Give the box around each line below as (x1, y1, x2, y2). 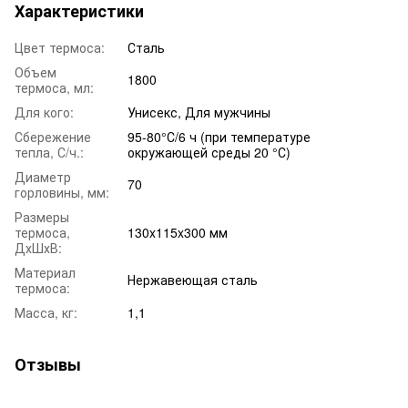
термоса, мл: (15, 77, 94, 97)
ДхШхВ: (15, 238, 62, 257)
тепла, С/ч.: (15, 142, 84, 161)
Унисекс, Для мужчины (127, 102, 270, 121)
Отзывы (15, 352, 81, 376)
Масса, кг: (15, 302, 77, 321)
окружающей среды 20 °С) (127, 142, 291, 161)
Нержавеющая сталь (127, 270, 258, 289)
